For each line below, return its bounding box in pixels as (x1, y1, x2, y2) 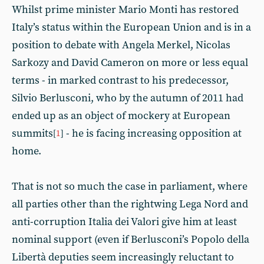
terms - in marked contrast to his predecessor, (12, 74, 229, 87)
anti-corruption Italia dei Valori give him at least (12, 215, 237, 229)
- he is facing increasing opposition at (66, 127, 242, 140)
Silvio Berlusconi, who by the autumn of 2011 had (12, 91, 243, 105)
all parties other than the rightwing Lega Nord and (12, 197, 248, 211)
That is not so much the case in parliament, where (12, 180, 247, 193)
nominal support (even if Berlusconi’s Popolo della (12, 233, 249, 246)
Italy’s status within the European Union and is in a (12, 21, 251, 34)
